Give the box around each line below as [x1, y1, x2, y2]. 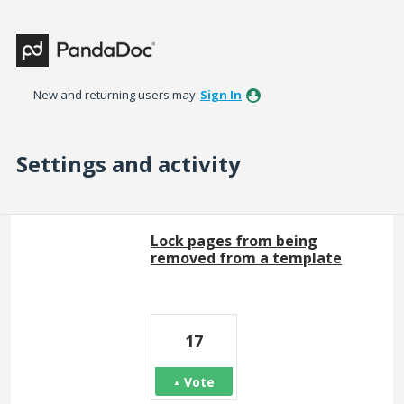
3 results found [10, 215, 113, 234]
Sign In [200, 87, 242, 103]
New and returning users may [33, 87, 198, 103]
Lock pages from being [151, 231, 317, 251]
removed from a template [151, 248, 342, 268]
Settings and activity [16, 149, 241, 179]
